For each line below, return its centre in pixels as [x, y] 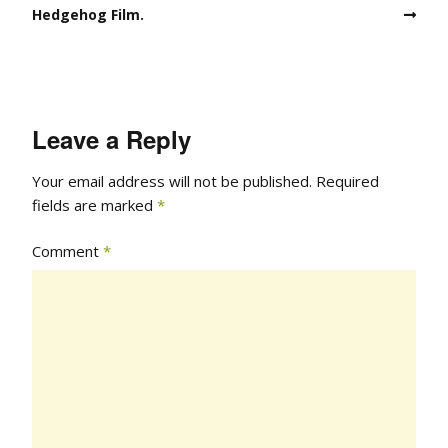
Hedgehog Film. [88, 14]
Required [347, 181]
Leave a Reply [111, 139]
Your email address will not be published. [172, 181]
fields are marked [94, 205]
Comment [67, 251]
